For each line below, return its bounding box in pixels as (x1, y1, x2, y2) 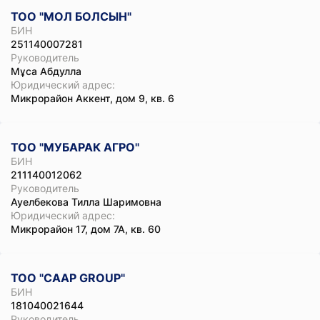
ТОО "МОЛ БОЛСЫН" (11, 9, 131, 24)
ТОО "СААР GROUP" (11, 271, 125, 285)
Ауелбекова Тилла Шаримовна (11, 196, 161, 208)
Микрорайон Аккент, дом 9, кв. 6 (11, 92, 174, 104)
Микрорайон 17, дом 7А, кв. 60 (11, 223, 161, 235)
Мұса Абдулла (11, 65, 81, 77)
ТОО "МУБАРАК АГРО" (11, 140, 139, 154)
